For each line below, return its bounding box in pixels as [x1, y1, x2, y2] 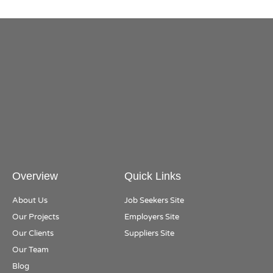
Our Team [12, 245, 49, 255]
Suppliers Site [124, 229, 174, 239]
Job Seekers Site [124, 196, 184, 206]
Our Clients [12, 229, 54, 239]
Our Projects [12, 212, 59, 222]
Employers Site [124, 212, 179, 222]
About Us [12, 196, 48, 206]
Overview [12, 170, 58, 183]
